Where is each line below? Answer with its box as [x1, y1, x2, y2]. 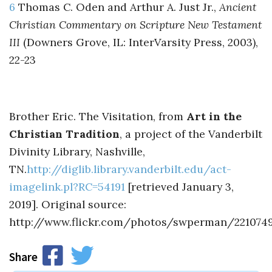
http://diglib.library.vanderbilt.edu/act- [27, 161, 231, 176]
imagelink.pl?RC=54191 [9, 179, 125, 194]
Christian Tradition [9, 126, 120, 141]
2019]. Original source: [9, 197, 126, 211]
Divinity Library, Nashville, [9, 144, 145, 158]
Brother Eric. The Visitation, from [9, 109, 186, 123]
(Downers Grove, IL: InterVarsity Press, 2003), [23, 35, 258, 49]
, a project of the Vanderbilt [120, 126, 262, 141]
